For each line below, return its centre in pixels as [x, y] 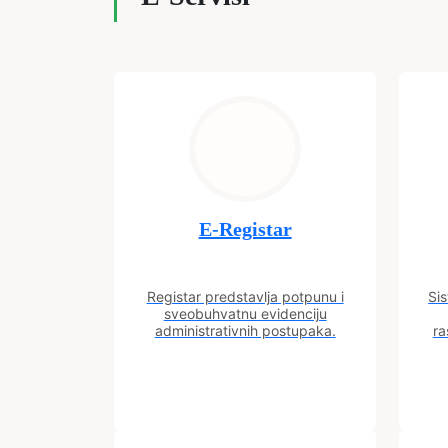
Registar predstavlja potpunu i [245, 297]
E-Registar [245, 229]
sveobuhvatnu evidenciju [245, 314]
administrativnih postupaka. [245, 331]
